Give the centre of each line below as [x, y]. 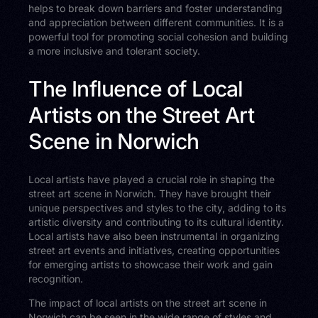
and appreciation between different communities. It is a [157, 23]
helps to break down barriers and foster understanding [156, 9]
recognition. [56, 278]
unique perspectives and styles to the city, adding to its [158, 207]
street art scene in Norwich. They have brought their [150, 193]
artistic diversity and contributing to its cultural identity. [157, 221]
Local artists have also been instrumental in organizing [154, 236]
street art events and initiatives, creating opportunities [154, 250]
